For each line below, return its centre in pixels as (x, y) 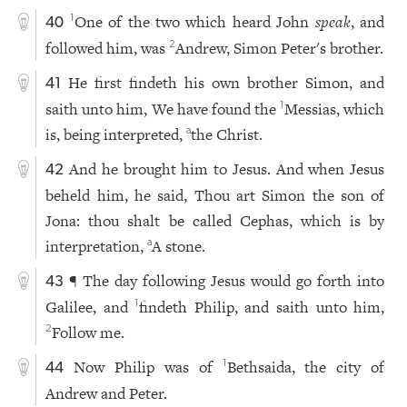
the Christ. (227, 134)
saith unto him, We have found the (163, 109)
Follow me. (89, 332)
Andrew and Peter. (107, 393)
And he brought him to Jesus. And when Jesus (227, 169)
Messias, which (335, 109)
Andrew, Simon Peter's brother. (280, 48)
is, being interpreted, (116, 134)
